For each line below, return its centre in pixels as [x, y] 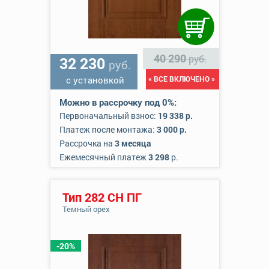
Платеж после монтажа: [108, 129]
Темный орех [86, 209]
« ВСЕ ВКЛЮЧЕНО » [181, 79]
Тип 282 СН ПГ [102, 197]
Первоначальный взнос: [108, 116]
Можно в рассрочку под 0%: [118, 102]
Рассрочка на [87, 143]
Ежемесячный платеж [104, 157]
